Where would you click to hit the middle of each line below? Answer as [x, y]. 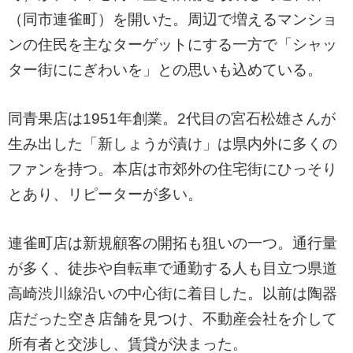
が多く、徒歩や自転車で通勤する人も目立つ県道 [173, 268]
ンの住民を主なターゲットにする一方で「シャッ [173, 44]
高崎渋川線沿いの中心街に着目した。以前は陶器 [173, 293]
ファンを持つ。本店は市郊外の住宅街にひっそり [173, 169]
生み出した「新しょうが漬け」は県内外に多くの [173, 143]
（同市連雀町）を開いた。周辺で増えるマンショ [173, 19]
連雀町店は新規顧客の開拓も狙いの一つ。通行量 [173, 243]
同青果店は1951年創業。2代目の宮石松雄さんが [172, 118]
